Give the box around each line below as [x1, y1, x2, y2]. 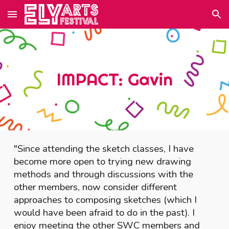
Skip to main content [8, 14, 81, 24]
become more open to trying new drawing [14, 155, 192, 168]
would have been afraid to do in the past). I [14, 206, 195, 219]
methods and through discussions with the [14, 168, 194, 181]
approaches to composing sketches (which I [14, 193, 197, 207]
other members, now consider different [14, 180, 177, 194]
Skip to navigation [157, 14, 221, 24]
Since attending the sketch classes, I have [17, 142, 194, 155]
